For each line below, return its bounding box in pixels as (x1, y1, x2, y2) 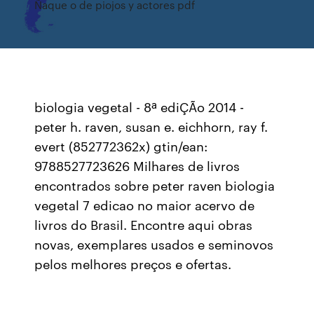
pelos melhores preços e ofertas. (34, 254, 232, 273)
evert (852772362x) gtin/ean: (34, 137, 208, 155)
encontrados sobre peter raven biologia (34, 176, 275, 194)
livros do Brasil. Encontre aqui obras (34, 215, 253, 233)
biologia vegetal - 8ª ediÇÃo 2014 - (34, 97, 245, 116)
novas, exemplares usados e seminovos (34, 235, 274, 253)
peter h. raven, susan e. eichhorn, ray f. (34, 117, 268, 135)
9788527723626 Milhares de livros (34, 156, 240, 175)
